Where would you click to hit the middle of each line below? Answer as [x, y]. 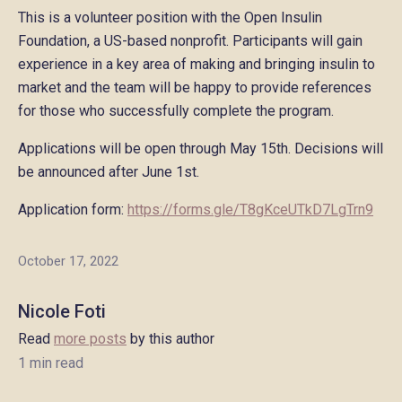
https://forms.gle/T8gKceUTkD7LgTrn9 [250, 209]
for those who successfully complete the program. [176, 110]
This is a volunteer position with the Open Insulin [170, 17]
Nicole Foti [62, 311]
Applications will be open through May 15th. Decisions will [201, 148]
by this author [170, 338]
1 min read [51, 363]
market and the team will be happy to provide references [195, 87]
